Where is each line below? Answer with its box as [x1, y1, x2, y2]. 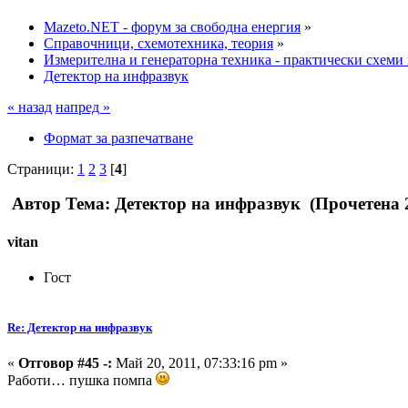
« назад [7, 98, 52, 115]
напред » [56, 98, 110, 115]
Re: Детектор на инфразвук [7, 321, 152, 335]
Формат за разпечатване [44, 129, 193, 146]
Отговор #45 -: [18, 355, 112, 372]
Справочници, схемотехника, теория [44, 35, 273, 51]
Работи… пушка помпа [7, 372, 156, 389]
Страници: [7, 160, 77, 177]
